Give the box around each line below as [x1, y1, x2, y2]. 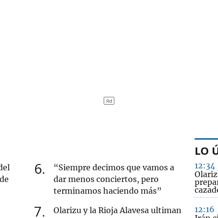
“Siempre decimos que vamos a [54, 162, 175, 172]
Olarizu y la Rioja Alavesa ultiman [54, 205, 182, 215]
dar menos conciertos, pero [54, 174, 159, 184]
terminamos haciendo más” [54, 185, 162, 196]
